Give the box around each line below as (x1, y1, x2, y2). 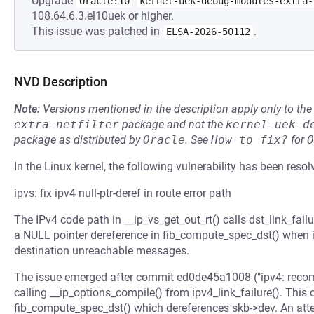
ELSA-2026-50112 (166, 26, 250, 37)
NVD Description (14, 74, 107, 89)
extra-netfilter (14, 118, 119, 131)
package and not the (119, 118, 226, 131)
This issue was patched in (32, 25, 163, 38)
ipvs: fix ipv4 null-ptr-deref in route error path (14, 186, 231, 200)
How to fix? (211, 133, 288, 146)
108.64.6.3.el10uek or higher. (32, 9, 174, 22)
